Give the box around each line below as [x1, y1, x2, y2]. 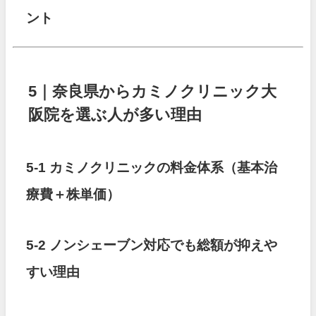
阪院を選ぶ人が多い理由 [28, 106, 202, 122]
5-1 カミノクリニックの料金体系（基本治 [26, 160, 278, 174]
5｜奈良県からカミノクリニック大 [28, 83, 277, 99]
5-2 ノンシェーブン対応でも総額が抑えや [26, 238, 278, 253]
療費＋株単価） [26, 187, 121, 201]
